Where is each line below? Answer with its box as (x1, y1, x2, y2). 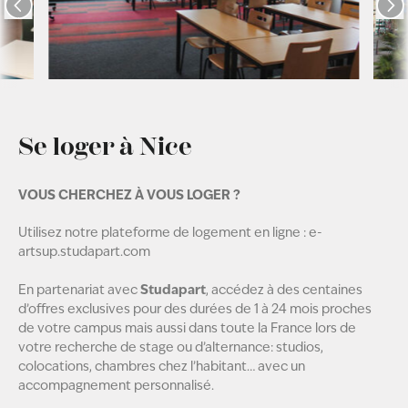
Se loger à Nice (18, 132, 192, 162)
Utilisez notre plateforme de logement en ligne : (18, 224, 309, 241)
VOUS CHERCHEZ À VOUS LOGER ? (18, 186, 240, 204)
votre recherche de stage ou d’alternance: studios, (18, 338, 323, 355)
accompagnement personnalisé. (18, 376, 214, 393)
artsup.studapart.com (18, 243, 150, 260)
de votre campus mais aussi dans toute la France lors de (18, 319, 356, 336)
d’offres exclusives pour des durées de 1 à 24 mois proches (18, 300, 372, 317)
